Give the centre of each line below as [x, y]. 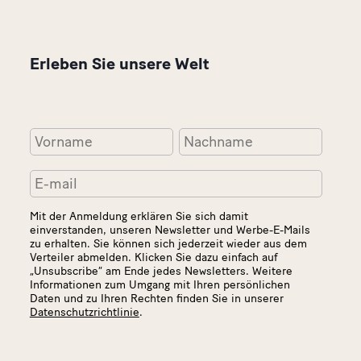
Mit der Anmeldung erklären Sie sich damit [139, 216]
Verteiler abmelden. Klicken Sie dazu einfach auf [153, 257]
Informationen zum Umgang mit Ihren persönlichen [160, 284]
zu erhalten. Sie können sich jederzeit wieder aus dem [168, 243]
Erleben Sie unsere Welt [119, 63]
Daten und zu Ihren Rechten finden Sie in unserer [156, 298]
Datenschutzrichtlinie [84, 312]
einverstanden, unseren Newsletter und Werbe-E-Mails [170, 230]
